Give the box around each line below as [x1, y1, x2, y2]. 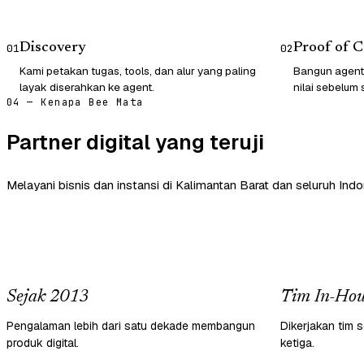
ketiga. [280, 335, 314, 350]
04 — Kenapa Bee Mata [6, 95, 144, 109]
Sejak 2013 [6, 288, 89, 306]
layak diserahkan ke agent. [19, 79, 154, 94]
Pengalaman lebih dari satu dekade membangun [6, 318, 255, 333]
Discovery [19, 40, 86, 55]
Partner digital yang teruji [6, 128, 264, 156]
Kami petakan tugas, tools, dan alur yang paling [19, 63, 256, 78]
